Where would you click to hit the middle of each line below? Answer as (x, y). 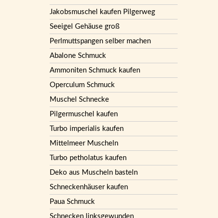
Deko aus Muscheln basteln (94, 172)
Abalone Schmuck (78, 55)
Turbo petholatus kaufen (88, 158)
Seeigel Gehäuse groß (85, 26)
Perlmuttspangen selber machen (100, 41)
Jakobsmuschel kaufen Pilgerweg (102, 12)
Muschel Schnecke (79, 99)
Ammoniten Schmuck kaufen (95, 70)
